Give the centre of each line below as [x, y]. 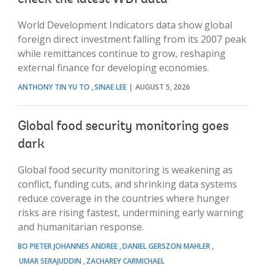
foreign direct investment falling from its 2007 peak [132, 39]
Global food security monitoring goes [123, 127]
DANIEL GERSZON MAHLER [166, 246]
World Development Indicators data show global [125, 25]
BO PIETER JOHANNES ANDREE [68, 246]
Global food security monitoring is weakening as [125, 170]
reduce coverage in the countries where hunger [124, 198]
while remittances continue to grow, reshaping [122, 53]
